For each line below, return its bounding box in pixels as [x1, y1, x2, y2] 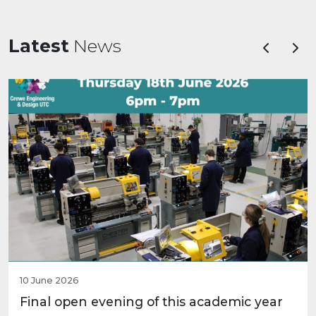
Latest [8, 35, 69, 56]
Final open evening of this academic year [20, 293, 283, 309]
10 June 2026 [20, 274, 79, 286]
